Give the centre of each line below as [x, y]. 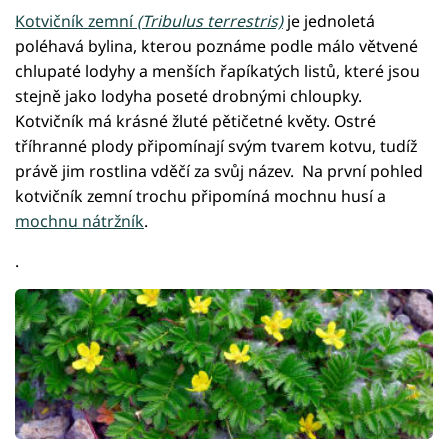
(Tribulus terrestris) [208, 21]
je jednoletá [329, 21]
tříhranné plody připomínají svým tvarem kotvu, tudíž [216, 146]
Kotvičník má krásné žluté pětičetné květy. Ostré [195, 121]
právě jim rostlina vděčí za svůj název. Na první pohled [219, 171]
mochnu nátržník [79, 221]
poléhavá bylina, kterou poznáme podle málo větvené [216, 46]
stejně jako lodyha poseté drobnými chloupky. [188, 96]
